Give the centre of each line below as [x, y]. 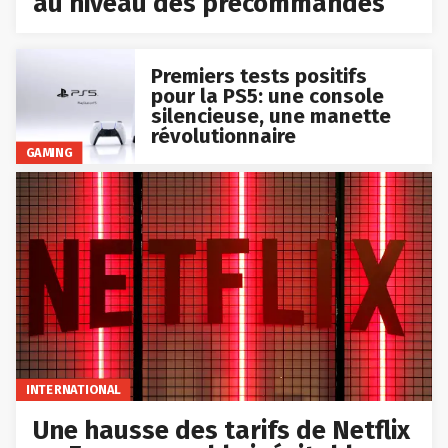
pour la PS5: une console [267, 96]
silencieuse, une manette [270, 116]
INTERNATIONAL [73, 390]
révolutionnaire [223, 136]
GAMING [49, 152]
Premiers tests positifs [258, 76]
